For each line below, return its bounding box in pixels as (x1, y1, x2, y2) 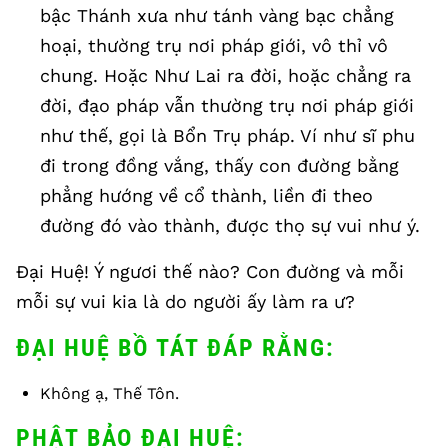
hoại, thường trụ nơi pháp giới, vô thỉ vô (40, 35, 388, 56)
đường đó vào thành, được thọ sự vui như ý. (40, 215, 420, 236)
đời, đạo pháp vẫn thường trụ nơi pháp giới (40, 95, 414, 116)
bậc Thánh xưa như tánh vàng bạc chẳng (40, 5, 394, 26)
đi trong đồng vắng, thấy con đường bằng (40, 155, 399, 176)
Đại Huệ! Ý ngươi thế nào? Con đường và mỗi (16, 261, 404, 282)
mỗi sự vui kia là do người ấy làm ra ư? (16, 291, 355, 312)
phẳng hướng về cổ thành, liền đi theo (40, 185, 373, 206)
